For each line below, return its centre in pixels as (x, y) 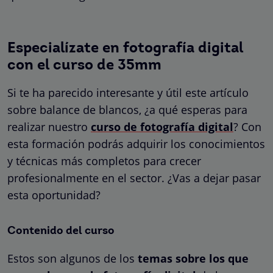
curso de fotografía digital (162, 126)
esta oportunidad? (54, 195)
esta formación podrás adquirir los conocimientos (136, 144)
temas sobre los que (193, 258)
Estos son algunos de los (73, 258)
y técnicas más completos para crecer (104, 161)
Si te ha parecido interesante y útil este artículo (128, 92)
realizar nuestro (49, 126)
